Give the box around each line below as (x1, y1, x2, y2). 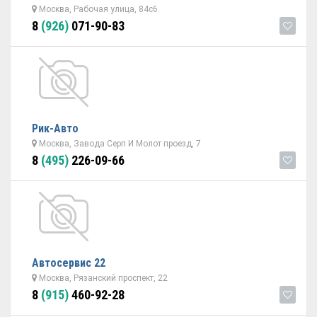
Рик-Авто (32, 122, 79, 135)
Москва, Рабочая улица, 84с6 (37, 4, 158, 14)
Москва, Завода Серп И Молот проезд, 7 (37, 139, 201, 149)
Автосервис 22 (32, 256, 105, 270)
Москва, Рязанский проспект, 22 (37, 273, 168, 283)
